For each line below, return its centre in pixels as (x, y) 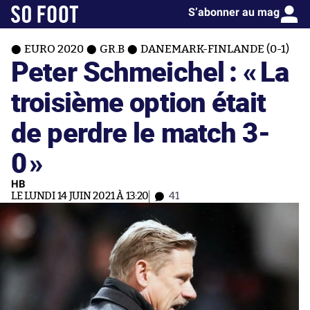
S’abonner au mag (234, 12)
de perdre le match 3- (140, 132)
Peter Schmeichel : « (134, 71)
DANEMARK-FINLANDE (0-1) (215, 49)
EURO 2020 (54, 49)
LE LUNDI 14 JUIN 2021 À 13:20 (80, 196)
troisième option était (138, 101)
